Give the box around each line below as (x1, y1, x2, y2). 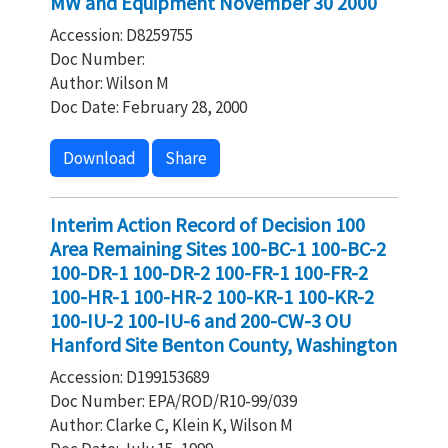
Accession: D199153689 (50, 366, 209, 388)
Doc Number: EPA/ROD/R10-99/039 (50, 390, 297, 412)
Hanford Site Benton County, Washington (50, 332, 397, 357)
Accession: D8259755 (50, 24, 193, 46)
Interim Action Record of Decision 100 (50, 212, 365, 237)
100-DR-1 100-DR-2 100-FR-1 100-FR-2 (50, 260, 368, 285)
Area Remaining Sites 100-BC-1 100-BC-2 (50, 236, 386, 261)
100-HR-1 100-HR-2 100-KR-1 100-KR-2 (50, 284, 374, 309)
